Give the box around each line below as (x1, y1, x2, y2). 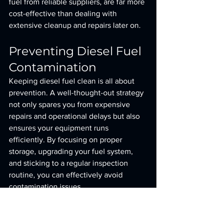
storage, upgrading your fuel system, (9, 147, 135, 155)
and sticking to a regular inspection (9, 159, 130, 167)
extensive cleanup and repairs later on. (9, 21, 141, 29)
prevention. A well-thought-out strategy (9, 88, 146, 97)
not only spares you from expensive (9, 100, 132, 109)
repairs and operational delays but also (9, 112, 142, 120)
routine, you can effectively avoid (9, 171, 125, 179)
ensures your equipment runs (9, 124, 110, 132)
